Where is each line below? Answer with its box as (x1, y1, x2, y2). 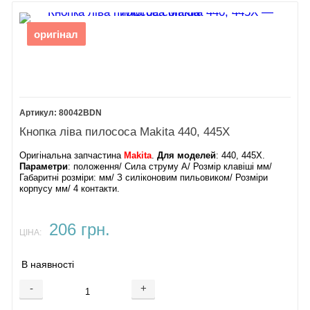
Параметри (19, 161, 69, 172)
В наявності (21, 259, 75, 270)
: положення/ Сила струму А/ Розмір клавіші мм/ (68, 161, 273, 172)
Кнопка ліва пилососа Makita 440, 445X (19, 125, 230, 138)
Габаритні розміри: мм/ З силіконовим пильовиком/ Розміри (19, 172, 268, 183)
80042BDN (59, 109, 102, 118)
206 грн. (48, 221, 110, 239)
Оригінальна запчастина (19, 150, 125, 161)
